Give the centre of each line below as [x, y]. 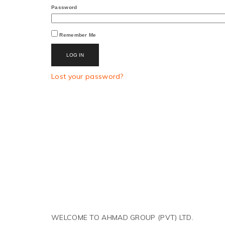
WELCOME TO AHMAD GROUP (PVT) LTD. [122, 217]
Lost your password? [87, 76]
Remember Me [78, 35]
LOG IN [75, 55]
